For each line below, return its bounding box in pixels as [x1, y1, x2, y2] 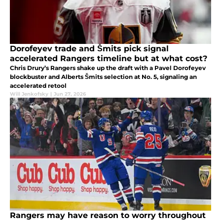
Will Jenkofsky [10, 90, 48, 97]
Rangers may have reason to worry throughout [10, 210, 206, 220]
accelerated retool [10, 81, 67, 89]
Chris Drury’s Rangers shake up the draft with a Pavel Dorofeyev [10, 64, 206, 72]
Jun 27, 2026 [54, 90, 86, 97]
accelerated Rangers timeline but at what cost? [10, 53, 207, 63]
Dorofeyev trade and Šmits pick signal [10, 43, 169, 53]
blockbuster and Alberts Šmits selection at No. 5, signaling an [10, 73, 197, 80]
